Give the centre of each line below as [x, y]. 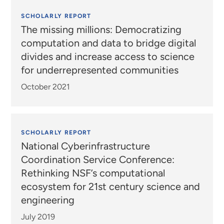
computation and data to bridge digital [109, 43]
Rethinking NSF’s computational [93, 173]
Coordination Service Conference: [98, 160]
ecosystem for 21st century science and [111, 187]
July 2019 [38, 217]
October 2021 [46, 87]
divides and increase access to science [108, 57]
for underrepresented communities [100, 70]
